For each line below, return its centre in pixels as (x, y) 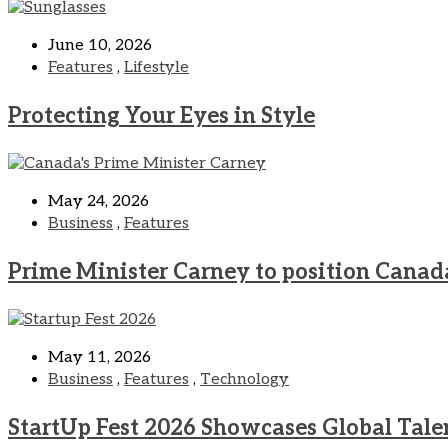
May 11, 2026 (99, 358)
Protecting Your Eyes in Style (161, 116)
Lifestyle (156, 68)
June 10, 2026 (100, 46)
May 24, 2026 (98, 202)
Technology (244, 380)
